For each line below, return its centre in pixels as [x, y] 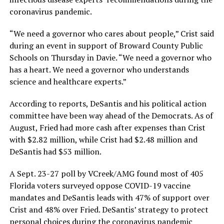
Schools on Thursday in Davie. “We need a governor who [110, 57]
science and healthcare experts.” [68, 81]
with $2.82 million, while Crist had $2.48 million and [103, 139]
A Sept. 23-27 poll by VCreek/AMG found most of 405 [106, 173]
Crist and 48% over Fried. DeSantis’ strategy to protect [109, 209]
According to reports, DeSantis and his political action [108, 103]
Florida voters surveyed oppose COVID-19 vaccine [100, 185]
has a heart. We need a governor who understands [99, 69]
